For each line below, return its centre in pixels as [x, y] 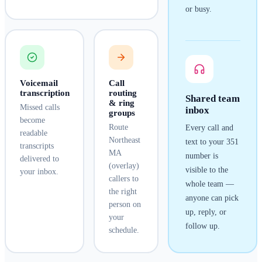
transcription [44, 93]
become [32, 120]
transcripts [37, 146]
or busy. [198, 9]
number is [201, 156]
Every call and [209, 128]
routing [123, 93]
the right [123, 192]
